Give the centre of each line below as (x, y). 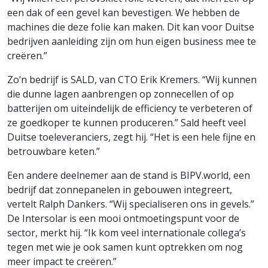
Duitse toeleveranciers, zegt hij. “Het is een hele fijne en (131, 137)
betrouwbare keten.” (54, 152)
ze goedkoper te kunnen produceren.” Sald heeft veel (127, 123)
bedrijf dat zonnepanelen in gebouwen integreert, (120, 190)
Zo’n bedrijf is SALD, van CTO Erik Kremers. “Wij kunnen (132, 80)
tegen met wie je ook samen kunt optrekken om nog (125, 247)
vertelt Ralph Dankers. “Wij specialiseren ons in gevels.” (131, 204)
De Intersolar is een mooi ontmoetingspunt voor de (123, 219)
